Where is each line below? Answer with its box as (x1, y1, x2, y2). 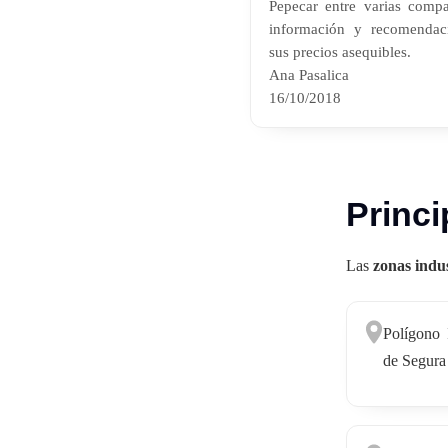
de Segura (382, 351, 446, 369)
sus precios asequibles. (269, 42, 411, 60)
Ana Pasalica (269, 65, 349, 83)
